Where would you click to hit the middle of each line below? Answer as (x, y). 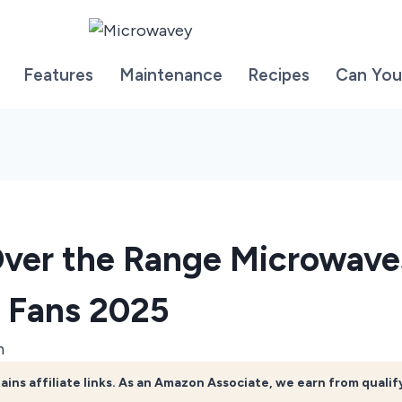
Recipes (279, 75)
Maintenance (170, 75)
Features (58, 75)
